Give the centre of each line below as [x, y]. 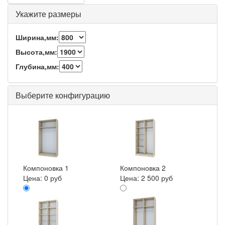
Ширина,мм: [37, 37]
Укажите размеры [48, 14]
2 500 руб [157, 178]
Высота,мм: [36, 52]
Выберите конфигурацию [63, 95]
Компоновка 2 [143, 168]
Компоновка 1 [46, 168]
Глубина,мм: [37, 66]
